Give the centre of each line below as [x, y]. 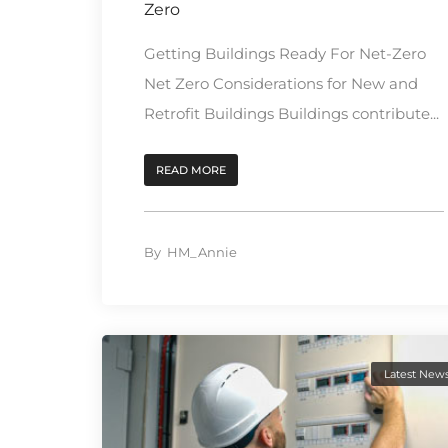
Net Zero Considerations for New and [281, 83]
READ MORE [191, 169]
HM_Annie [202, 251]
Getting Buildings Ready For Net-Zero [285, 53]
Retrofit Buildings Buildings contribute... [291, 113]
